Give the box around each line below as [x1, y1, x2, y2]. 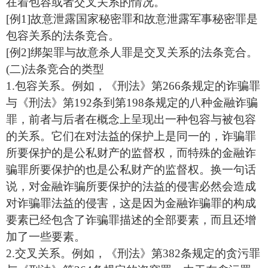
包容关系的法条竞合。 [6, 29, 120, 42]
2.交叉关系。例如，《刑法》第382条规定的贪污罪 [6, 247, 260, 260]
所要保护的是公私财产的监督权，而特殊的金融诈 [6, 147, 256, 159]
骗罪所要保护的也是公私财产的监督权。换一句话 [6, 163, 256, 176]
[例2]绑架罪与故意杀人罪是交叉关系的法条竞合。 [6, 46, 258, 59]
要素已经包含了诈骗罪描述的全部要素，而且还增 [6, 214, 256, 226]
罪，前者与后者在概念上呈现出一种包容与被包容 [6, 113, 256, 126]
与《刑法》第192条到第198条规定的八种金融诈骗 [6, 96, 258, 109]
